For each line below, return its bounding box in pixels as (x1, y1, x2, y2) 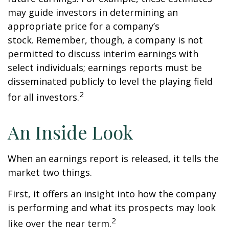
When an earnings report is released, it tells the (8, 152, 219, 165)
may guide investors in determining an (8, 6, 178, 18)
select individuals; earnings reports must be (8, 61, 202, 74)
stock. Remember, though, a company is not (8, 34, 203, 46)
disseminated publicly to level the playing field (8, 75, 213, 87)
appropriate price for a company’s (8, 20, 159, 32)
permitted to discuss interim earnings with (8, 48, 198, 60)
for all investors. (8, 91, 79, 103)
